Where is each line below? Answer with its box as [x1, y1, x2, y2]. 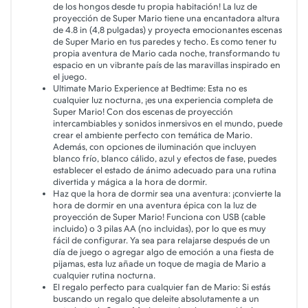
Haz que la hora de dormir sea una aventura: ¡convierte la [53, 188, 281, 199]
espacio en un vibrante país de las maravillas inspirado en [53, 60, 280, 70]
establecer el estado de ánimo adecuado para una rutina [53, 165, 276, 175]
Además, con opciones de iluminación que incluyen [53, 142, 256, 152]
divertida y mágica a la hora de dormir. [53, 177, 207, 187]
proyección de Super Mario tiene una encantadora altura [53, 13, 280, 23]
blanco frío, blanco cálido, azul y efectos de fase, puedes [53, 153, 276, 164]
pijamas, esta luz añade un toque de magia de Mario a [53, 258, 266, 269]
